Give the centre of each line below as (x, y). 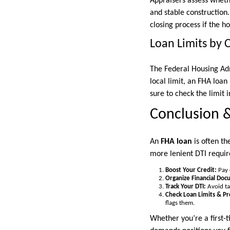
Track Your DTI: (186, 187)
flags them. (180, 203)
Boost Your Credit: (191, 170)
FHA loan (176, 142)
